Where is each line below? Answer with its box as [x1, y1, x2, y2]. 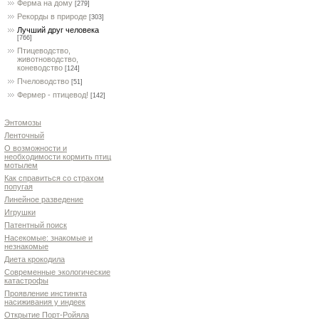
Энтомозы [4, 118, 41, 127]
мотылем [4, 161, 38, 169]
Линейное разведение [4, 195, 83, 204]
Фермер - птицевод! [17, 90, 88, 99]
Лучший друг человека [17, 26, 99, 34]
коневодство [17, 63, 63, 72]
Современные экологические [4, 268, 110, 276]
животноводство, [17, 55, 78, 63]
